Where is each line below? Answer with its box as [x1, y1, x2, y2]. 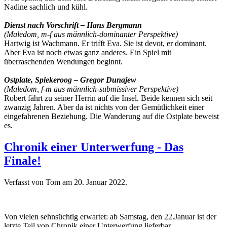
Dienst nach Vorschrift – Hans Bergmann [4, 20, 142, 29]
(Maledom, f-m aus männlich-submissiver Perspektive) [4, 84, 178, 93]
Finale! [4, 154, 41, 167]
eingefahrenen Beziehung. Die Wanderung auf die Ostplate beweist [4, 111, 219, 121]
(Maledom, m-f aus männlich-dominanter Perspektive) [4, 29, 178, 39]
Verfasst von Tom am [4, 177, 74, 186]
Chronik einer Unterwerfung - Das [4, 140, 183, 154]
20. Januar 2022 [74, 177, 125, 186]
